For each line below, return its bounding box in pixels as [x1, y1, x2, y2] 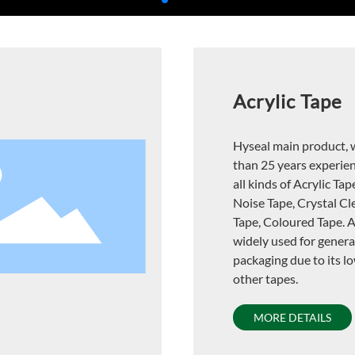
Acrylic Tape [232, 89, 342, 113]
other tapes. [232, 270, 298, 286]
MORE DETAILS [253, 310, 331, 324]
